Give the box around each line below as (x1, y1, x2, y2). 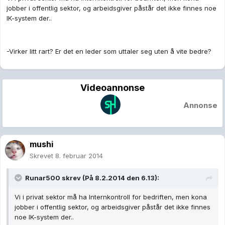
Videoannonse (80, 82, 145, 93)
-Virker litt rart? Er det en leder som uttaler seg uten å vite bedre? (7, 47, 211, 56)
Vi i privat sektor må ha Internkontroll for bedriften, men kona (15, 193, 207, 201)
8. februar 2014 (55, 152, 103, 160)
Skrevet (30, 152, 55, 160)
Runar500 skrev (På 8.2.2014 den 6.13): (25, 174, 159, 182)
